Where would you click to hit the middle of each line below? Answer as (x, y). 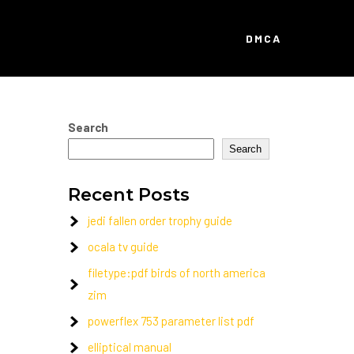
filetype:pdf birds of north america (177, 273)
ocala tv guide (123, 247)
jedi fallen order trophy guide (160, 220)
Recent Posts (129, 194)
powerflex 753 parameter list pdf (171, 321)
